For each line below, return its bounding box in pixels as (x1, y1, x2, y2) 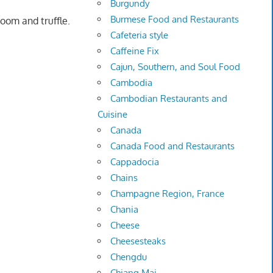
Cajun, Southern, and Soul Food (110, 61, 241, 73)
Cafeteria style (110, 29, 169, 41)
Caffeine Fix (110, 45, 160, 57)
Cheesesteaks (110, 235, 166, 247)
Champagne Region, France (110, 188, 225, 200)
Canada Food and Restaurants (110, 140, 235, 152)
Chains (110, 172, 138, 184)
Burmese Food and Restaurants (110, 13, 239, 26)
